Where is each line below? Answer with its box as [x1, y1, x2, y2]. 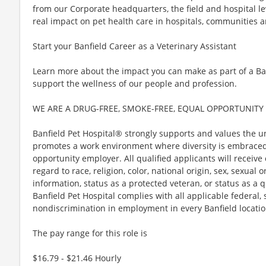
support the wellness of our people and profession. [33, 77, 237, 89]
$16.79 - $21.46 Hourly [33, 252, 121, 264]
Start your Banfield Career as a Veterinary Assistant [33, 40, 236, 52]
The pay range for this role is [33, 227, 147, 239]
